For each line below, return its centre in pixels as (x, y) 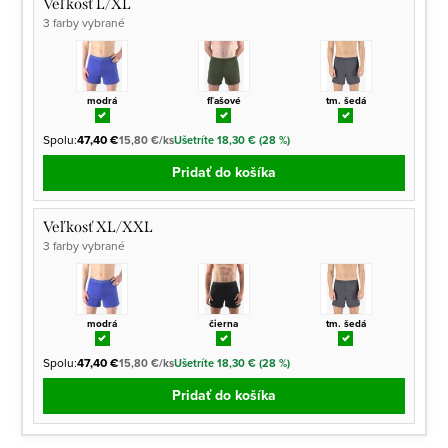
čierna (224, 323)
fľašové (223, 100)
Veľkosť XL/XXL (98, 226)
